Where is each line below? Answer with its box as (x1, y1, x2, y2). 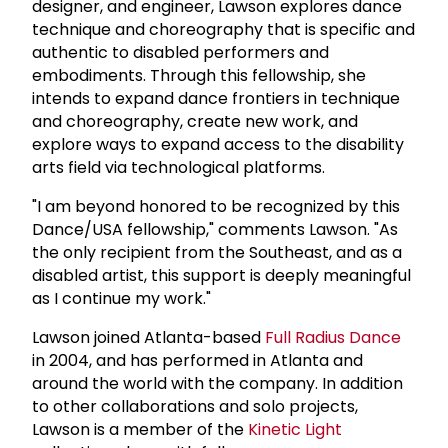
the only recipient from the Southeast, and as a (32, 240, 402, 264)
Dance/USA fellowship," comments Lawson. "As (32, 217, 398, 241)
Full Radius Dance (265, 325, 401, 349)
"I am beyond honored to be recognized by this (32, 194, 400, 218)
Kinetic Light (248, 417, 342, 441)
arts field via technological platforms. (32, 155, 325, 179)
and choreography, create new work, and (32, 109, 358, 133)
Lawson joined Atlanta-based (32, 325, 265, 349)
